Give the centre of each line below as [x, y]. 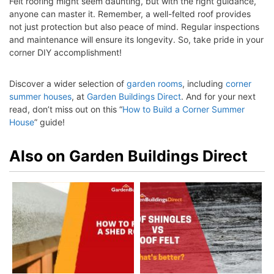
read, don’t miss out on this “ [66, 109]
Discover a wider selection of [68, 83]
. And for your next [218, 96]
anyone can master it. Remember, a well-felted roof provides [130, 13]
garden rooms [154, 83]
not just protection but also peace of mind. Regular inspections [134, 26]
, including [204, 83]
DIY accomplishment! [78, 52]
